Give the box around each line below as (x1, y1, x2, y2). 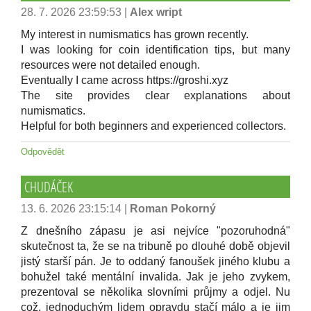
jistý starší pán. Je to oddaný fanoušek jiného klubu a (21, 255, 290, 267)
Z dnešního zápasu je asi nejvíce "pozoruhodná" (21, 225, 290, 237)
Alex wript (130, 6, 182, 18)
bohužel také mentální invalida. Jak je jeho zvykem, (21, 271, 290, 283)
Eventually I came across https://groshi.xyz (21, 74, 228, 86)
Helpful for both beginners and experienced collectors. (21, 120, 286, 132)
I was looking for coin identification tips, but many (21, 44, 290, 56)
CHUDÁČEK (24, 178, 73, 196)
